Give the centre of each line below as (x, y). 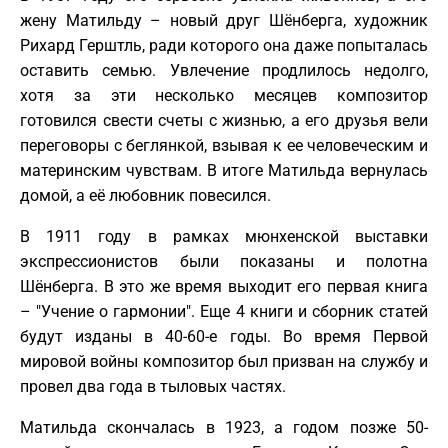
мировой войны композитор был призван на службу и (224, 361)
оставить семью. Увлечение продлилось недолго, (224, 70)
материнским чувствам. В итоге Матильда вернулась (224, 170)
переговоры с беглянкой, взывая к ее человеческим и (224, 145)
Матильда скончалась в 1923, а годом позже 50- (224, 427)
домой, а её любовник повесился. (145, 195)
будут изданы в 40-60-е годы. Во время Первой (224, 336)
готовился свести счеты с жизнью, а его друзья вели (224, 120)
